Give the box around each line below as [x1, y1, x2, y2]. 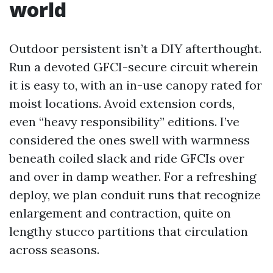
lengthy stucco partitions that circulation [9, 224, 248, 239]
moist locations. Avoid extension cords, [9, 96, 235, 111]
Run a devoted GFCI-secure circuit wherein [9, 59, 258, 74]
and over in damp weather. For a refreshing [9, 169, 256, 184]
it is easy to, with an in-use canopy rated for [9, 77, 262, 93]
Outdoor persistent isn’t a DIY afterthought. [9, 41, 261, 56]
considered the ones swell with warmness [9, 132, 250, 147]
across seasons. [9, 242, 99, 257]
